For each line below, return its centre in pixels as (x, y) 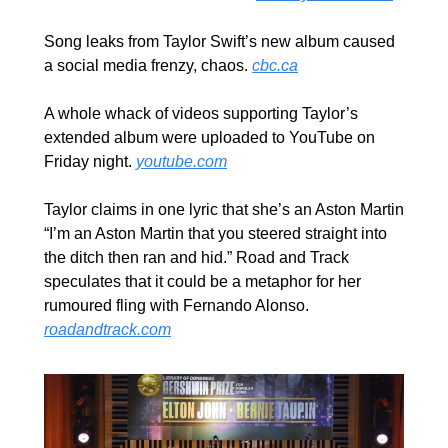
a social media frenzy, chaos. (148, 65)
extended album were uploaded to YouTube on (209, 137)
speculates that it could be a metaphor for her (202, 281)
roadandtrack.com (107, 329)
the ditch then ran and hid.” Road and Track (196, 257)
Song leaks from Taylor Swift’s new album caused (219, 41)
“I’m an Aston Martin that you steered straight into (215, 233)
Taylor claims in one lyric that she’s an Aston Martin (224, 209)
